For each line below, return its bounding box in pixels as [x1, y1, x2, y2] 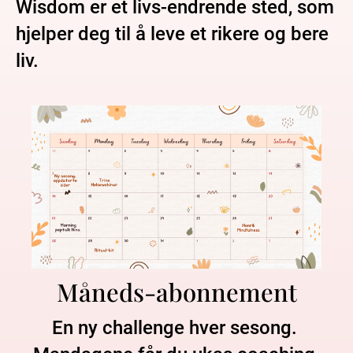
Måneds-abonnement [56, 275, 297, 308]
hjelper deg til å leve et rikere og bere [16, 23, 329, 45]
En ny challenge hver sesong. [51, 317, 297, 339]
